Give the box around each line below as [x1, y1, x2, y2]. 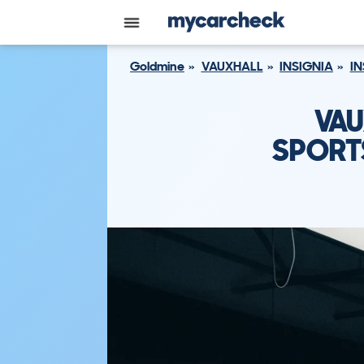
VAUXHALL [201, 58, 263, 75]
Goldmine [130, 58, 184, 75]
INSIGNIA [279, 58, 333, 75]
